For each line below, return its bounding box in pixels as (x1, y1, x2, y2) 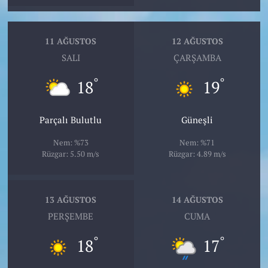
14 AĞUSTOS (171, 194, 223, 206)
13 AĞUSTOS (45, 194, 97, 206)
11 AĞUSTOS (45, 35, 97, 47)
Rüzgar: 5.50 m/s (42, 148, 100, 159)
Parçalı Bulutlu (39, 114, 102, 126)
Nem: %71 (179, 136, 215, 148)
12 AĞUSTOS (171, 35, 223, 47)
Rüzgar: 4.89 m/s (168, 148, 226, 159)
